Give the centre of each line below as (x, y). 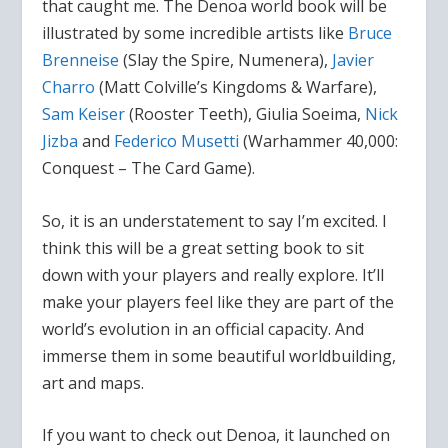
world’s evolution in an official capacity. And (203, 328)
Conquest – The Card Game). (149, 168)
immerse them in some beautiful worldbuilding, (219, 355)
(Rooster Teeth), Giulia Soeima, (247, 114)
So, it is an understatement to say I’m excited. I (215, 220)
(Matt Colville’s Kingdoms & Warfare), (236, 87)
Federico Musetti (179, 141)
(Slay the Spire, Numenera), (226, 60)
